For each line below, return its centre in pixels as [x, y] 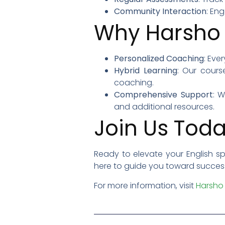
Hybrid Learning [146, 70]
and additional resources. [164, 106]
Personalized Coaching [159, 58]
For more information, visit [145, 185]
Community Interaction [160, 11]
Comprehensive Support [163, 94]
